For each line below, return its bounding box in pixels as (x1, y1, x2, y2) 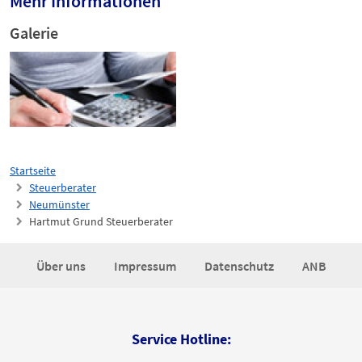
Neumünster (29, 197, 90, 213)
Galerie (10, 23, 58, 44)
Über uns (36, 258, 88, 275)
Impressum (113, 258, 179, 275)
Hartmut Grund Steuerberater (29, 214, 173, 229)
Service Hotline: (131, 330, 231, 349)
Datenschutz (204, 258, 276, 275)
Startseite (10, 163, 56, 179)
